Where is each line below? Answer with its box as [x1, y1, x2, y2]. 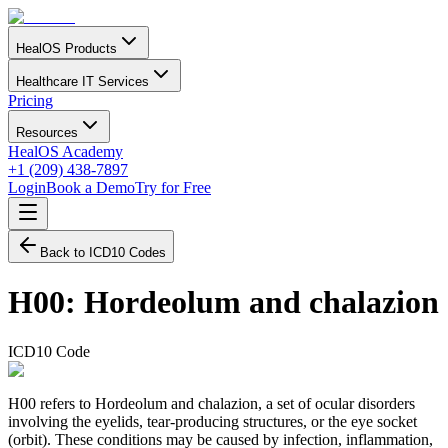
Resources [16, 125, 78, 140]
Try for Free [135, 179, 211, 196]
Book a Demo [46, 179, 135, 196]
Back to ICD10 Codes [40, 245, 166, 260]
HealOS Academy [8, 143, 123, 160]
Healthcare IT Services [16, 74, 149, 89]
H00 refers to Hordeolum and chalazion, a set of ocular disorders [8, 394, 415, 412]
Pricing [8, 92, 53, 109]
